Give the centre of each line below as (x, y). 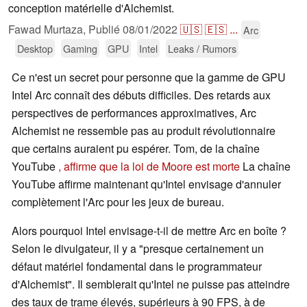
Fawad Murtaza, (48, 29)
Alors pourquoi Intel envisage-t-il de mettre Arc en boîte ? (149, 231)
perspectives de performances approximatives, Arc (134, 113)
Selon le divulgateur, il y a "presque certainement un (138, 249)
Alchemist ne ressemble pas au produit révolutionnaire (144, 131)
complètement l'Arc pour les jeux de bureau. (118, 202)
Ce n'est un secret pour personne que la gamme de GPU (149, 77)
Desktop (35, 49)
